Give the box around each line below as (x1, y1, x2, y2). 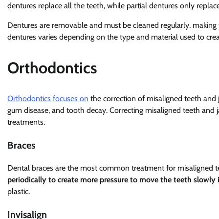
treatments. (7, 117, 45, 127)
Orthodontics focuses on (7, 93, 88, 103)
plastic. (7, 186, 30, 196)
